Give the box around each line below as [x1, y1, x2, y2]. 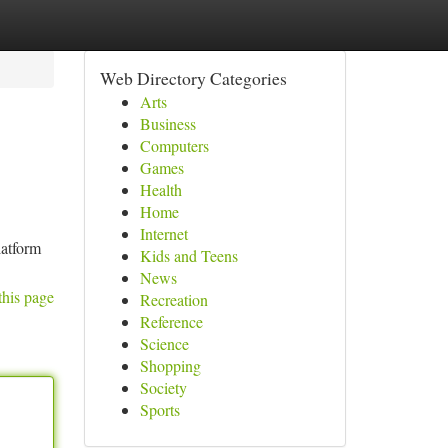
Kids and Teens [139, 245, 238, 266]
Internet [139, 223, 188, 244]
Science [139, 333, 189, 354]
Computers [139, 135, 209, 156]
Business [139, 113, 196, 134]
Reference [139, 311, 203, 332]
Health [139, 179, 182, 200]
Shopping [139, 355, 201, 376]
